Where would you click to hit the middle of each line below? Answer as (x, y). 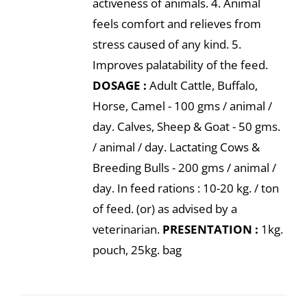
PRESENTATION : (210, 229)
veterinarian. (127, 229)
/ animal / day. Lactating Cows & (176, 147)
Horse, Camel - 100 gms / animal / (182, 106)
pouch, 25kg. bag (137, 250)
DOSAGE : (119, 85)
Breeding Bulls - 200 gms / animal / (184, 168)
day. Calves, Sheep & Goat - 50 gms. (186, 126)
